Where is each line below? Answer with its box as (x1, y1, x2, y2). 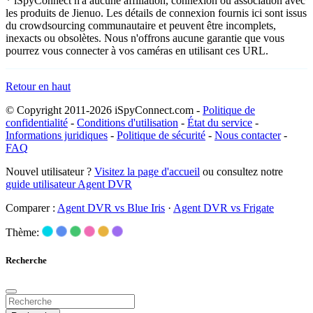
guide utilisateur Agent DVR (6, 178, 132, 191)
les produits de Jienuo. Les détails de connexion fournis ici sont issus (6, 7, 307, 20)
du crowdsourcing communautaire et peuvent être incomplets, (6, 20, 276, 32)
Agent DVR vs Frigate (173, 202, 274, 214)
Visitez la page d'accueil (94, 166, 200, 178)
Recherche (6, 254, 47, 265)
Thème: (6, 226, 39, 239)
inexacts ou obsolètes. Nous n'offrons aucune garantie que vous (6, 32, 284, 45)
